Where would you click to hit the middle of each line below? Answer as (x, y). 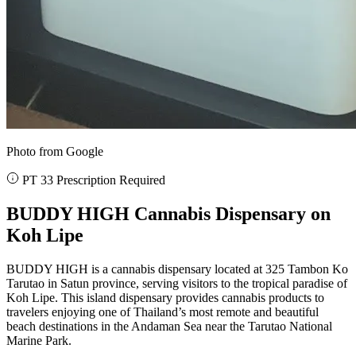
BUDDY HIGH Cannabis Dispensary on (168, 213)
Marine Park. (39, 340)
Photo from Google (55, 151)
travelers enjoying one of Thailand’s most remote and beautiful (163, 311)
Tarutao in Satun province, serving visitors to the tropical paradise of (177, 283)
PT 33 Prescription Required (92, 180)
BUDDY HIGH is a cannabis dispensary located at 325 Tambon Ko (177, 269)
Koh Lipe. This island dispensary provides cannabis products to (165, 297)
